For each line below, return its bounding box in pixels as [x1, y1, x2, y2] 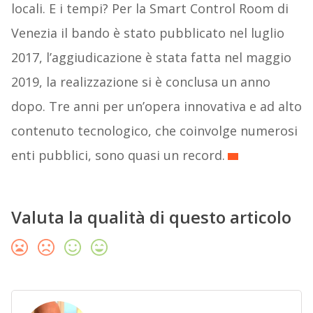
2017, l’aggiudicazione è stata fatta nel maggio [10, 49, 291, 66]
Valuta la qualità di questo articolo [10, 205, 291, 229]
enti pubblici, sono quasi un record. [10, 147, 225, 164]
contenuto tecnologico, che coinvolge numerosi [10, 122, 298, 140]
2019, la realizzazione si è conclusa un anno [10, 73, 270, 91]
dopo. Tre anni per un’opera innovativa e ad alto [10, 98, 302, 115]
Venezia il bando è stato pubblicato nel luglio [10, 24, 284, 42]
